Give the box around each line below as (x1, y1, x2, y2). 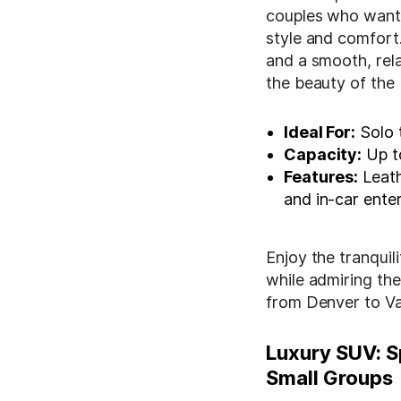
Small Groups (266, 365, 394, 389)
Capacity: (284, 144, 363, 164)
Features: (284, 166, 359, 186)
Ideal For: (284, 122, 356, 141)
